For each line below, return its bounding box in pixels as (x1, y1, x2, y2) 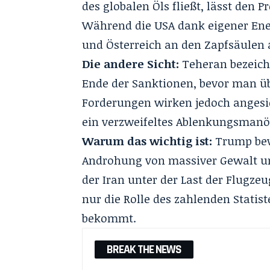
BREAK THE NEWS (107, 241, 182, 257)
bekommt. (82, 210, 137, 226)
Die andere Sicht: (82, 55, 180, 72)
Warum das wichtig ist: (82, 133, 213, 149)
